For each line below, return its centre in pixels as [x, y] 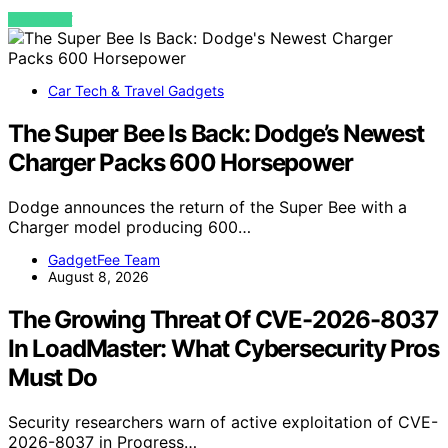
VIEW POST [40, 20]
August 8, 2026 [98, 277]
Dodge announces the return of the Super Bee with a [207, 207]
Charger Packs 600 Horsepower [180, 163]
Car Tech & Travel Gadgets [136, 91]
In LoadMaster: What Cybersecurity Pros [223, 349]
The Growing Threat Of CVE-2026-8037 [223, 320]
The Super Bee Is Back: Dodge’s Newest [216, 134]
